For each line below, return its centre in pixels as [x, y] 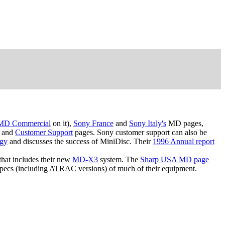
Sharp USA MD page [175, 160]
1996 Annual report [184, 142]
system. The [119, 160]
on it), [62, 124]
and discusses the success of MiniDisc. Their [80, 142]
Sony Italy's [148, 124]
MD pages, [185, 124]
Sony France [93, 124]
